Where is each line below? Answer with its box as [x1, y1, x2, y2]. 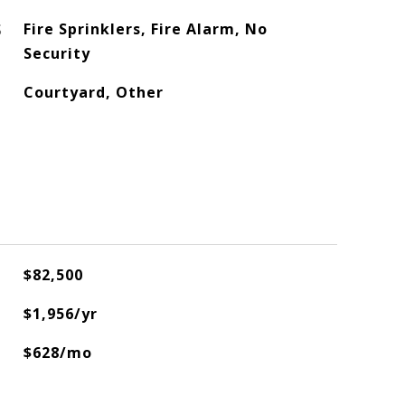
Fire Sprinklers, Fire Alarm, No [23, 19, 268, 39]
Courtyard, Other [23, 82, 164, 102]
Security [23, 43, 90, 63]
